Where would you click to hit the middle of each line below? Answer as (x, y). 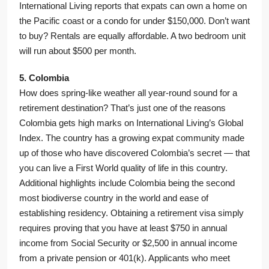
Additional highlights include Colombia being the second (127, 183)
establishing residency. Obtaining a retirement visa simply (131, 213)
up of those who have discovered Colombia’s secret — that (134, 153)
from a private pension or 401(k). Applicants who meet (125, 258)
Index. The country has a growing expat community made (132, 138)
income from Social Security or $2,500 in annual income (128, 243)
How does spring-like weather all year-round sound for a (128, 93)
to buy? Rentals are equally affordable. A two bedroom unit (132, 36)
